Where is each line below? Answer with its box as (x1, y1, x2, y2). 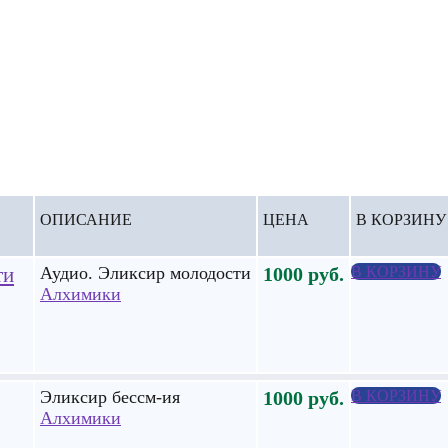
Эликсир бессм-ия (40, 386, 180, 407)
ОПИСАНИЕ (40, 210, 132, 228)
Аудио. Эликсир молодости (40, 262, 251, 283)
